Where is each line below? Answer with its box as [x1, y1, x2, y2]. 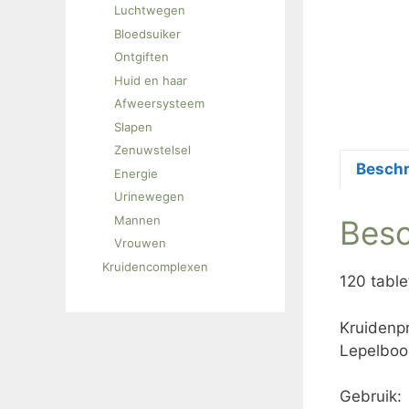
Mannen [114, 212, 161, 227]
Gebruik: [340, 387, 402, 405]
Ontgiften [114, 49, 169, 64]
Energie [114, 165, 158, 181]
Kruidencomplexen [102, 258, 208, 274]
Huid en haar [114, 72, 187, 88]
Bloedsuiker [114, 26, 181, 41]
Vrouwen [114, 236, 166, 250]
